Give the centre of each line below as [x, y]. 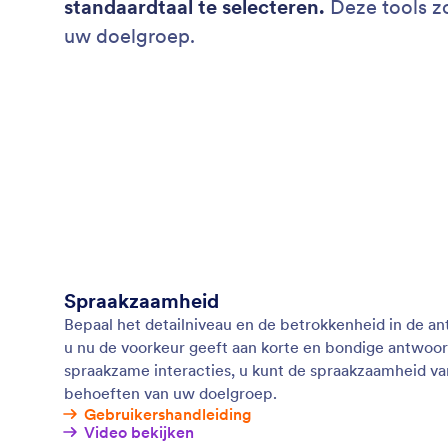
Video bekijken [139, 432]
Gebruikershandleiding [168, 414]
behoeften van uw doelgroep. [170, 393]
